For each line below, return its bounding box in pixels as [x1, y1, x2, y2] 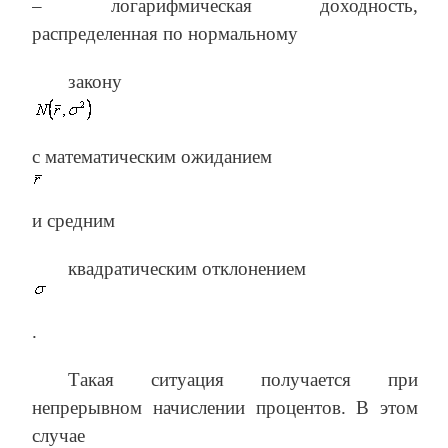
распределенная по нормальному [32, 22, 298, 44]
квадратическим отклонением [68, 257, 306, 279]
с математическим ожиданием [32, 145, 272, 167]
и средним [32, 209, 115, 231]
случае [32, 424, 85, 446]
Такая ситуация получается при [68, 368, 418, 390]
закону [68, 70, 122, 92]
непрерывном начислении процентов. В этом [32, 396, 418, 418]
